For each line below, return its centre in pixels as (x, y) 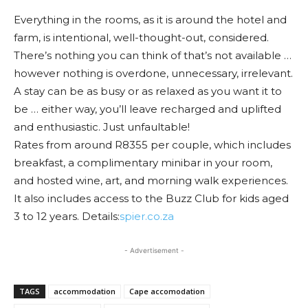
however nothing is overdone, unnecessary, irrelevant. (153, 73)
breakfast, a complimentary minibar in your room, (143, 163)
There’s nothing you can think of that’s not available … (153, 55)
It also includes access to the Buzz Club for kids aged (151, 198)
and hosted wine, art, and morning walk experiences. (151, 180)
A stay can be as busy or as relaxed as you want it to (148, 91)
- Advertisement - (154, 250)
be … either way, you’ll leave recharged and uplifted (147, 109)
